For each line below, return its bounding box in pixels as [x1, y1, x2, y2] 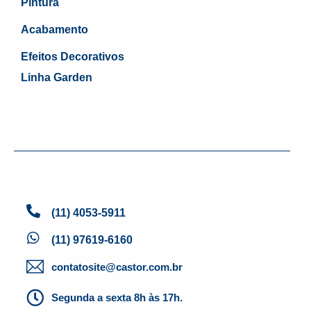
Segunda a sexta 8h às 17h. [51, 292, 183, 304]
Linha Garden [21, 71, 92, 83]
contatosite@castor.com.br [51, 261, 183, 274]
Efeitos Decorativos [21, 50, 124, 62]
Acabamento [21, 23, 88, 35]
